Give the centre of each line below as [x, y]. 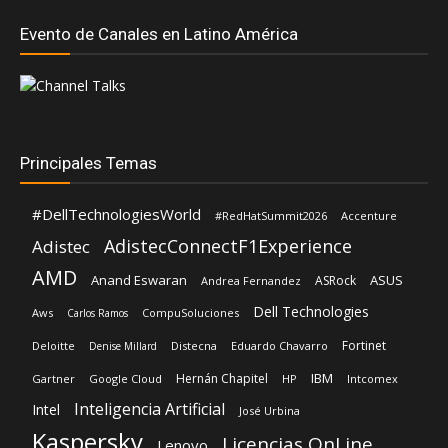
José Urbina [269, 411]
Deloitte [53, 346]
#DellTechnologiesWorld [116, 214]
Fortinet [364, 346]
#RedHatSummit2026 [271, 216]
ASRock [335, 281]
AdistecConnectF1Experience [228, 246]
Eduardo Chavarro [279, 346]
